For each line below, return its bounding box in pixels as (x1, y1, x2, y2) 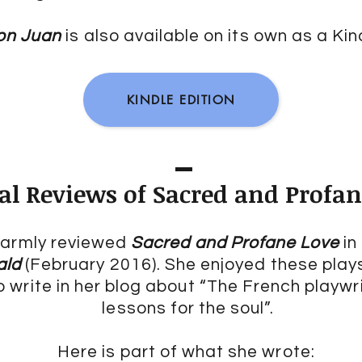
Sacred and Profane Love (131, 234, 340, 251)
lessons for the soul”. (102, 300, 275, 317)
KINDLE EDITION (126, 92, 236, 107)
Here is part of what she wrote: (57, 343, 319, 360)
